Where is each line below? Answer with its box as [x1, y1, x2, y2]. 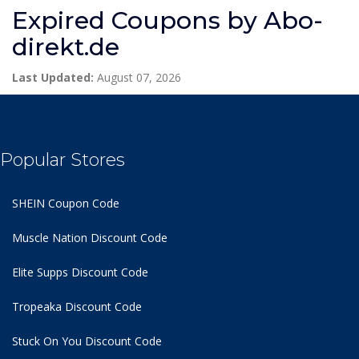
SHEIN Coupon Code [12, 195, 119, 211]
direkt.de [12, 31, 119, 62]
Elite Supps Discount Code [12, 264, 148, 280]
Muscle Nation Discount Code [12, 229, 167, 245]
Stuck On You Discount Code [12, 333, 162, 349]
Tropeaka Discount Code [12, 298, 142, 314]
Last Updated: [12, 69, 94, 85]
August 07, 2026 [94, 69, 181, 85]
